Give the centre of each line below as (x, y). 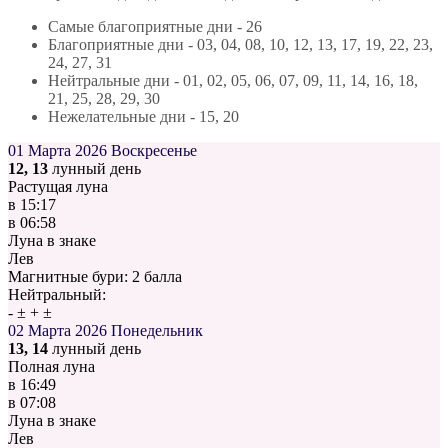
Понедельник (157, 331)
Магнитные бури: (70, 277)
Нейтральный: (57, 295)
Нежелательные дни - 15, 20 (143, 117)
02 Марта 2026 (57, 331)
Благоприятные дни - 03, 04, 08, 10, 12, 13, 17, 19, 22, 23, (240, 45)
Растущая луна (58, 187)
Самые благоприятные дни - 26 (155, 27)
